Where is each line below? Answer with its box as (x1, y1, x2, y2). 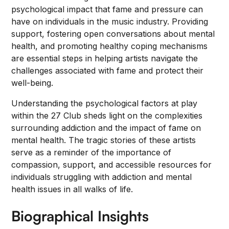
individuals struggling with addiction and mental (11, 172, 192, 182)
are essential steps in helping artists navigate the (11, 53, 198, 63)
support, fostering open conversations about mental (11, 29, 215, 39)
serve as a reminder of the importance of (11, 147, 172, 157)
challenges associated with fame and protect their (11, 65, 204, 76)
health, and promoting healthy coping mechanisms (11, 41, 208, 51)
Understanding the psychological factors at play (11, 98, 198, 108)
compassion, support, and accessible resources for (11, 159, 212, 170)
